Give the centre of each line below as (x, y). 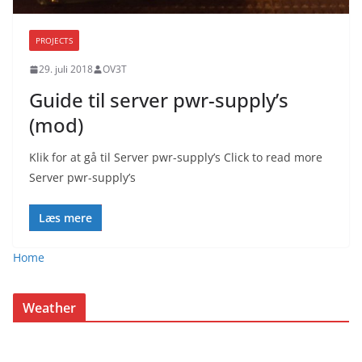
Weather (50, 308)
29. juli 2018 (66, 69)
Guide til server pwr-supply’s (159, 100)
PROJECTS (54, 41)
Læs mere (65, 218)
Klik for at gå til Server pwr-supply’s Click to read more (176, 158)
